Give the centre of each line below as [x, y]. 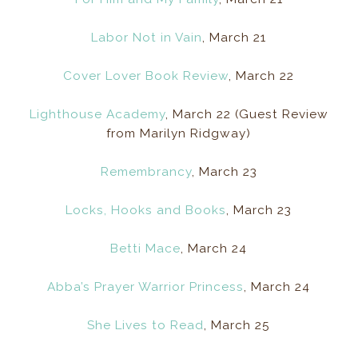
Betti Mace [146, 249]
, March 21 [235, 38]
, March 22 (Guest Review [247, 115]
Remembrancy [146, 172]
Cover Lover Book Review [146, 76]
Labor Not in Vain [147, 38]
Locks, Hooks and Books [146, 211]
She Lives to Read [146, 326]
